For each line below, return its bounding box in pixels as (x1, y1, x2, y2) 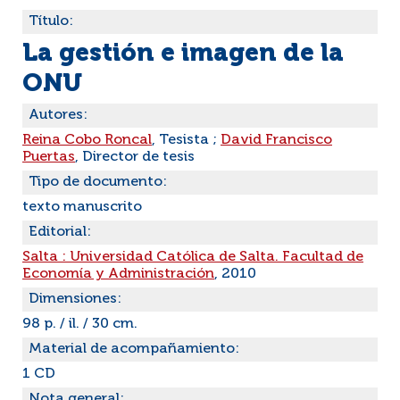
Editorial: (29, 225, 91, 239)
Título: (29, 14, 73, 29)
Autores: (29, 108, 87, 122)
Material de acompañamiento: (29, 342, 239, 356)
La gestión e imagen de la (22, 41, 344, 66)
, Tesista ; (152, 133, 221, 147)
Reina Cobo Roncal (22, 133, 152, 147)
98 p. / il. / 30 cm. (22, 317, 137, 331)
